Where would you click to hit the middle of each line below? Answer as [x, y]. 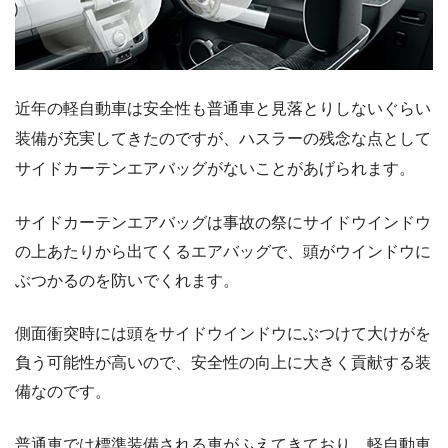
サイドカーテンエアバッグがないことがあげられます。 [215, 169]
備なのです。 [63, 392]
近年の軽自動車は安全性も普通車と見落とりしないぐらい [223, 109]
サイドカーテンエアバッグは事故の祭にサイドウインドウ [223, 223]
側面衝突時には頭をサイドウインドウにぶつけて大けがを [223, 334]
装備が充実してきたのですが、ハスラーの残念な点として [223, 139]
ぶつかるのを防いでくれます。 [127, 281]
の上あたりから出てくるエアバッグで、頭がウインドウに [223, 252]
